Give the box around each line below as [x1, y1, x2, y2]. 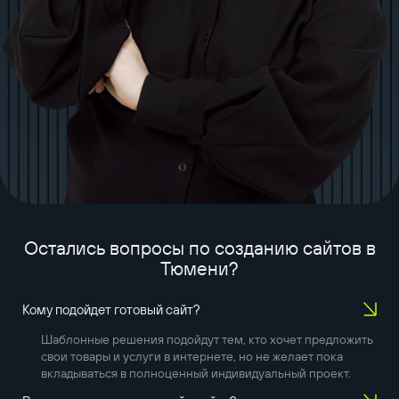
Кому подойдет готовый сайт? [21, 301, 200, 319]
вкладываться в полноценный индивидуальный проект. [40, 364, 351, 381]
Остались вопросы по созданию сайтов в [23, 235, 376, 260]
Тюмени [160, 256, 229, 281]
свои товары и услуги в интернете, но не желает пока [40, 347, 343, 364]
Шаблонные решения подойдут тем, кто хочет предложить [40, 330, 372, 347]
